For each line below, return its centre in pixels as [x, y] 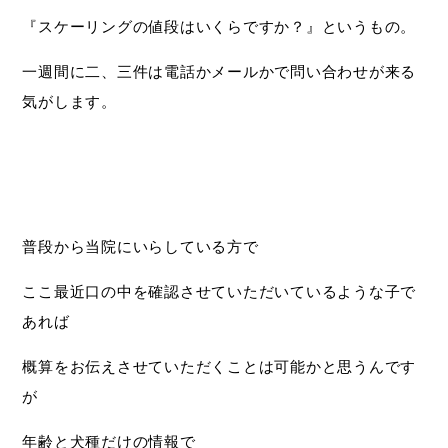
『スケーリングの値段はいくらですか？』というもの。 [219, 26]
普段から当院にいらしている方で [140, 246]
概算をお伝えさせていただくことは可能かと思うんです [219, 366]
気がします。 [69, 101]
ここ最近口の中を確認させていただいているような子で [219, 291]
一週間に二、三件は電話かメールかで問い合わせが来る [219, 71]
